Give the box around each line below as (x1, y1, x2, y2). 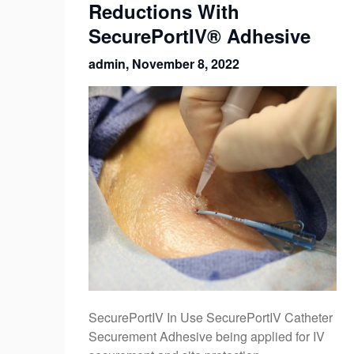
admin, (88, 55, 132, 73)
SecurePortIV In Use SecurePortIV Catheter (88, 308, 333, 327)
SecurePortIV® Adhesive (88, 22, 311, 50)
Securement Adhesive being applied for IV (88, 327, 325, 346)
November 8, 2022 (132, 55, 239, 73)
